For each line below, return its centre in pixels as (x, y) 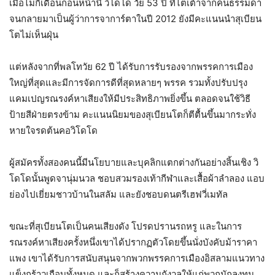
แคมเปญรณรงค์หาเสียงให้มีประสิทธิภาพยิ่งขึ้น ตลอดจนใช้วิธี (130, 99)
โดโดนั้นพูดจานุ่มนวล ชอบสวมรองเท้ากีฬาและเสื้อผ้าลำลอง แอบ (137, 179)
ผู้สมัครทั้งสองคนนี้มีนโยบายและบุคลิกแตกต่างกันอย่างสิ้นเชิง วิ (134, 163)
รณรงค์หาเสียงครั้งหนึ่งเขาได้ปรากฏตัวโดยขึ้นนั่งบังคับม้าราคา (133, 242)
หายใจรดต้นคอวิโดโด (53, 131)
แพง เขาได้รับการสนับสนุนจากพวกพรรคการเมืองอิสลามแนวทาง (137, 258)
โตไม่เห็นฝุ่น (34, 35)
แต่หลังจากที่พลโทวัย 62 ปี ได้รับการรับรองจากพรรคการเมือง (131, 67)
